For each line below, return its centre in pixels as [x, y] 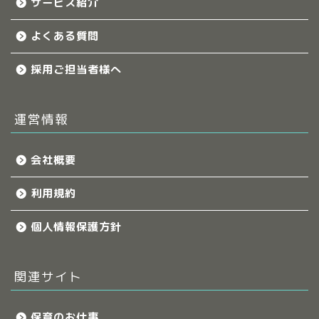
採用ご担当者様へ [76, 69]
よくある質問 [65, 36]
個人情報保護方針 [76, 226]
